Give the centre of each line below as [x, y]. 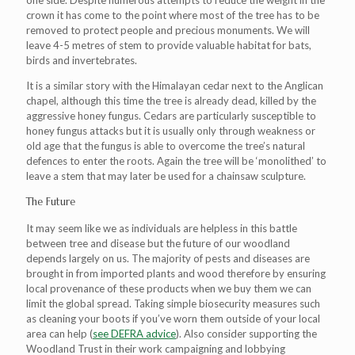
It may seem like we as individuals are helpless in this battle [162, 228]
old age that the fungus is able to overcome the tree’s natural [166, 146]
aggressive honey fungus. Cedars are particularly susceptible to [171, 116]
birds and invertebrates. [82, 60]
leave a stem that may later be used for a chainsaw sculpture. [166, 176]
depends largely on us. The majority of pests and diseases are [168, 258]
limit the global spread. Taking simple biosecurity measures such [173, 303]
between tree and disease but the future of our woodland [158, 243]
